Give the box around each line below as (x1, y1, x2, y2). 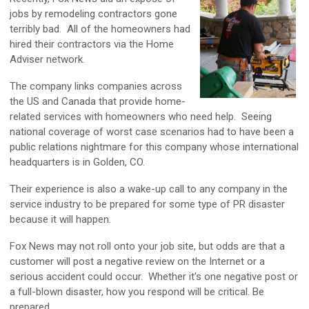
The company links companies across (10, 80, 182, 93)
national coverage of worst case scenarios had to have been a (10, 126, 294, 139)
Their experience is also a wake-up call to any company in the (10, 183, 288, 196)
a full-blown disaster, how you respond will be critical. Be (10, 286, 264, 299)
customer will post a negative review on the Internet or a (10, 255, 265, 268)
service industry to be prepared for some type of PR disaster (10, 198, 285, 211)
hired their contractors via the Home (10, 38, 174, 51)
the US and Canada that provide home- (10, 95, 186, 108)
